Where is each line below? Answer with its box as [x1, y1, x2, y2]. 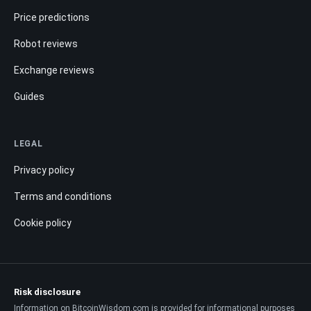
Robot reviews [14, 37, 78, 49]
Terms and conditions [14, 190, 112, 202]
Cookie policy [14, 217, 72, 228]
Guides [14, 90, 44, 102]
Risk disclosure [14, 286, 81, 297]
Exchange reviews [14, 64, 94, 76]
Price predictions [14, 11, 90, 23]
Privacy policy [14, 164, 74, 176]
